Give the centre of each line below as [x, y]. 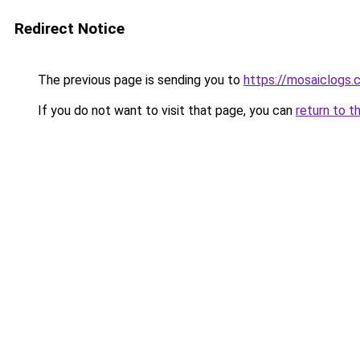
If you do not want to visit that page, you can [165, 110]
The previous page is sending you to [139, 80]
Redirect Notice [70, 29]
